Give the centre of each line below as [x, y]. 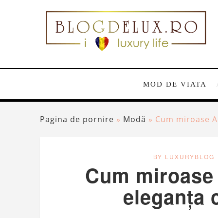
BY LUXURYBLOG [184, 157]
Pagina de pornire [77, 119]
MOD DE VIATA [175, 84]
